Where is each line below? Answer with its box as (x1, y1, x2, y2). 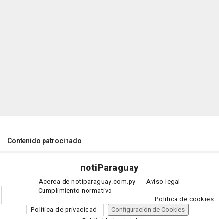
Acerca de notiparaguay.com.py (39, 177, 136, 187)
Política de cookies (154, 195, 214, 204)
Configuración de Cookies (111, 205, 185, 215)
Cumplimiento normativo (38, 186, 112, 196)
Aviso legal (146, 177, 180, 187)
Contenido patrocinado (7, 136, 82, 147)
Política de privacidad (30, 205, 97, 215)
